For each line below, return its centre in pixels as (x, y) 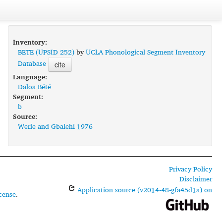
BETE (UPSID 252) (46, 52)
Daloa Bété (34, 86)
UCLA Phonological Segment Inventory (145, 52)
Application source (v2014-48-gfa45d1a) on (143, 190)
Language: (30, 77)
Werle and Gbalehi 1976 (55, 126)
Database (32, 63)
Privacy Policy (190, 169)
